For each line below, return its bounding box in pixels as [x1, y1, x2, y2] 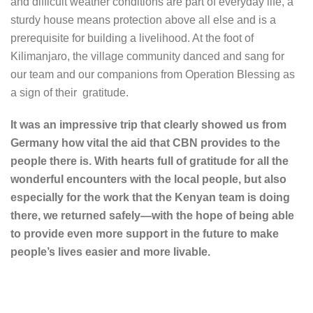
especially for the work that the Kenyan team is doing [10, 191, 290, 204]
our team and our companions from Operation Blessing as [10, 68, 295, 81]
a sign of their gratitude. [10, 87, 129, 99]
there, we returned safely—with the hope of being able [10, 210, 294, 222]
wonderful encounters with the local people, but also [10, 173, 286, 186]
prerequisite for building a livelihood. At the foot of [10, 32, 254, 45]
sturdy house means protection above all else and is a [10, 14, 276, 27]
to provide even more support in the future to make [10, 228, 279, 240]
